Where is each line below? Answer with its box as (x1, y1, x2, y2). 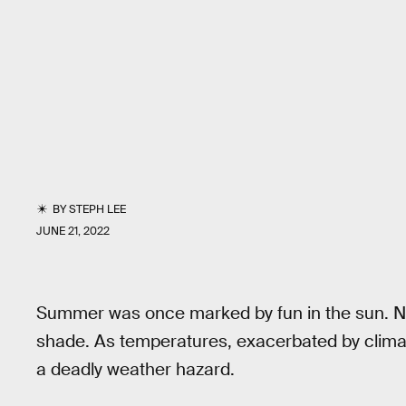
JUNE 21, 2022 (36, 224, 110, 238)
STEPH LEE (69, 202, 127, 217)
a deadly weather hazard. (36, 358, 235, 381)
